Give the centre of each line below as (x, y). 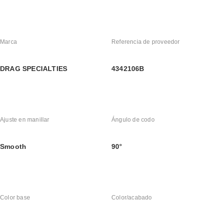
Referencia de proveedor (146, 42)
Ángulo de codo (133, 120)
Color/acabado (132, 198)
